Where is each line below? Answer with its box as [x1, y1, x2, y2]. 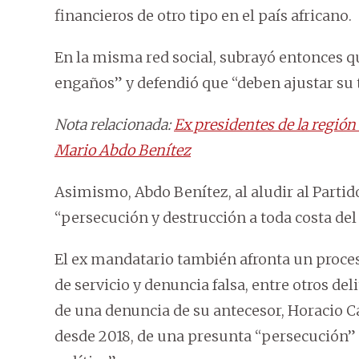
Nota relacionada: [54, 115, 174, 135]
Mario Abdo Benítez [54, 141, 191, 160]
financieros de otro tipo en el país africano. [54, 6, 352, 26]
